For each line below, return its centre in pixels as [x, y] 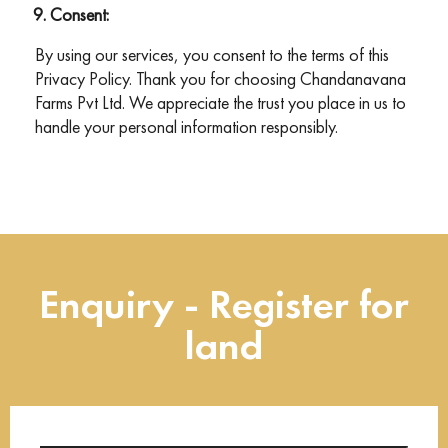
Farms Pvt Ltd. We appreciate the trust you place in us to [220, 103]
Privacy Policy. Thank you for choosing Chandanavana [220, 79]
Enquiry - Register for [224, 304]
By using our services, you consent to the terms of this [212, 55]
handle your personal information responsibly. [186, 127]
